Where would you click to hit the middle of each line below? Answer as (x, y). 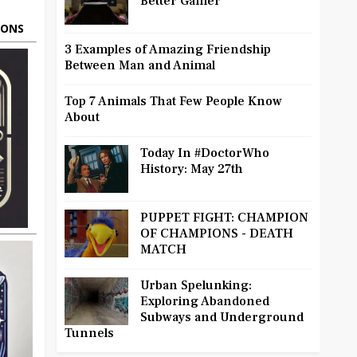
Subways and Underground (222, 318)
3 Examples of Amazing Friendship (168, 50)
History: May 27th (192, 169)
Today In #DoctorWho (205, 153)
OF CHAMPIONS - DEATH (217, 234)
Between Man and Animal (140, 66)
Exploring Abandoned (205, 302)
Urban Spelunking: (196, 286)
